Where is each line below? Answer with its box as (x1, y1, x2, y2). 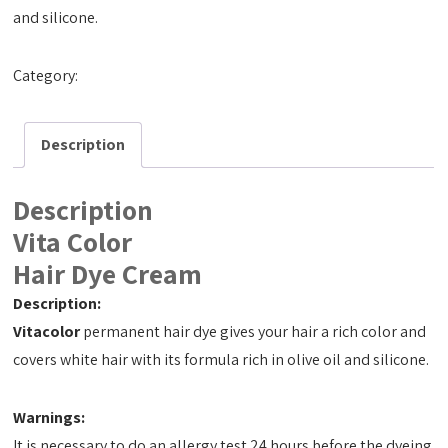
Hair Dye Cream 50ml (81, 65, 224, 87)
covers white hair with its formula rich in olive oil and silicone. (13, 348, 430, 370)
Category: (13, 65, 82, 87)
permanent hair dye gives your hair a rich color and (80, 320, 427, 342)
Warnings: (13, 406, 86, 428)
